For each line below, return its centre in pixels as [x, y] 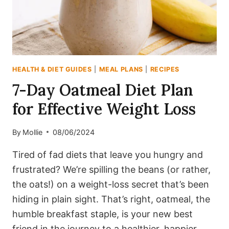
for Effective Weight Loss [104, 109]
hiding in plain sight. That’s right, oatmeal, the [111, 199]
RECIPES [165, 69]
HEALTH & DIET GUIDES [52, 69]
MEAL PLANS [121, 69]
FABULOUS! [81, 6]
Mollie [33, 132]
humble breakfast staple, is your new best [102, 214]
